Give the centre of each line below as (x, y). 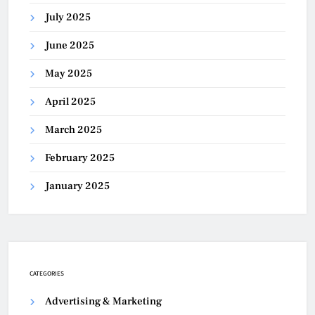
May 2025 (69, 74)
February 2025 (80, 158)
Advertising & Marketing (103, 302)
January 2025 (77, 186)
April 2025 (70, 102)
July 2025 (68, 18)
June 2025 (70, 46)
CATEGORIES (47, 274)
